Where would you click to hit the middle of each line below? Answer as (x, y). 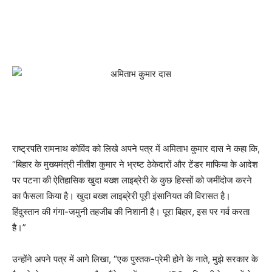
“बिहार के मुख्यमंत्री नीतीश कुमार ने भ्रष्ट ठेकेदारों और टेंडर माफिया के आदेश (135, 164)
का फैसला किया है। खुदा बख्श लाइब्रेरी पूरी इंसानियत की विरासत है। (121, 196)
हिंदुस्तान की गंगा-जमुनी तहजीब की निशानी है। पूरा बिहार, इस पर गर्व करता (131, 212)
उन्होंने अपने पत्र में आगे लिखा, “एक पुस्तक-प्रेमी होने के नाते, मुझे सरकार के (135, 259)
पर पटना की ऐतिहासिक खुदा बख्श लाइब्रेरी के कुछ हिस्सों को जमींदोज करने (132, 180)
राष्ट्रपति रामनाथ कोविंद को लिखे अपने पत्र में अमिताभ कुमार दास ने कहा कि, (136, 148)
